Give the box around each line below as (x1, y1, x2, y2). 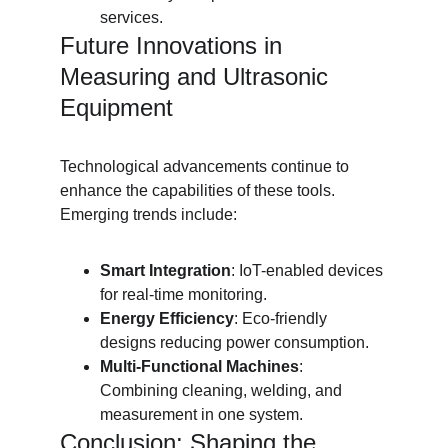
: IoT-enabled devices (231, 262, 387, 279)
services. (100, 9, 163, 26)
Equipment (60, 94, 173, 121)
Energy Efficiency (100, 310, 234, 327)
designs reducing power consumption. (100, 334, 369, 351)
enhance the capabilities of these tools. (60, 182, 339, 199)
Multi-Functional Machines (100, 358, 299, 375)
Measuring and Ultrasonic (60, 63, 335, 90)
